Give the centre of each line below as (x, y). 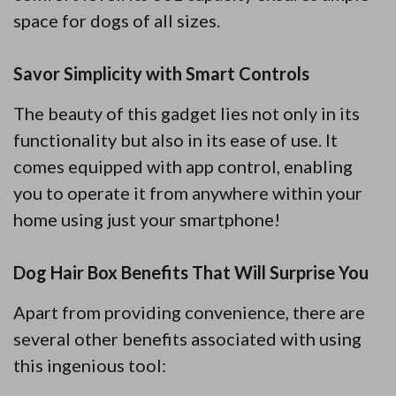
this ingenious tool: (90, 365)
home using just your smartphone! (147, 219)
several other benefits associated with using (187, 338)
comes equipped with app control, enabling (183, 166)
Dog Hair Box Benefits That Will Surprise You (191, 272)
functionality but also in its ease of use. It (175, 139)
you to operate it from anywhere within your (188, 192)
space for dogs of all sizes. (117, 20)
